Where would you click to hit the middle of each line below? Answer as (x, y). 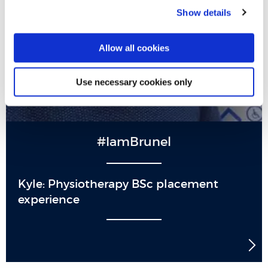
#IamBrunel (134, 142)
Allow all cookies (134, 48)
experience (49, 199)
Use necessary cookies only (134, 82)
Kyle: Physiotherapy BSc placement (118, 184)
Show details (204, 12)
